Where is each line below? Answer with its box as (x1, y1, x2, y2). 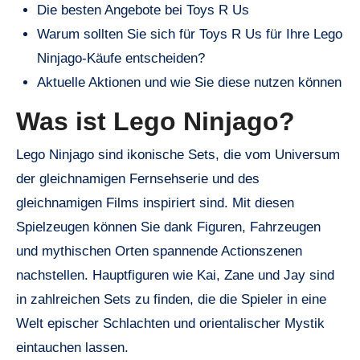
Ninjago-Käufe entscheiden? (36, 50, 205, 66)
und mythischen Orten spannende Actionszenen (16, 243, 302, 260)
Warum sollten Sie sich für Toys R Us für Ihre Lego (36, 26, 342, 42)
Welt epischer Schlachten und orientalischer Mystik (16, 316, 325, 332)
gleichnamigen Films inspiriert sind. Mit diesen (16, 195, 294, 211)
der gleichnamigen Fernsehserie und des (16, 171, 260, 187)
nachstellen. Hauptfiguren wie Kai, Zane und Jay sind (16, 268, 334, 284)
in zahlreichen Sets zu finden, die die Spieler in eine (16, 292, 326, 308)
